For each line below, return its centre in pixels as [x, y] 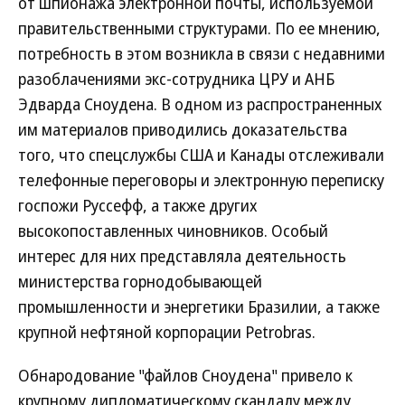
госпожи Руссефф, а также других [138, 205]
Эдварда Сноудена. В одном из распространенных [200, 104]
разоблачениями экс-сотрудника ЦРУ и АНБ [176, 79]
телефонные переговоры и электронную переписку [201, 180]
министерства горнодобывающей [140, 281]
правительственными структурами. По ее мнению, [199, 28]
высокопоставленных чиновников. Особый [173, 231]
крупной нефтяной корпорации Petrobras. [167, 332]
